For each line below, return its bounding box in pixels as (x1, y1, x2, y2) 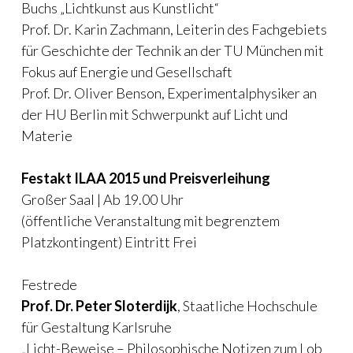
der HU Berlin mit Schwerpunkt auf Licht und (21, 106, 288, 124)
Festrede (21, 276, 77, 294)
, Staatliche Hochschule (177, 297, 318, 315)
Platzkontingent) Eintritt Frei (21, 233, 197, 251)
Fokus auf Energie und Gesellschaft (21, 63, 232, 81)
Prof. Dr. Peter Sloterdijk (21, 297, 177, 315)
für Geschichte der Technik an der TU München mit (21, 42, 324, 60)
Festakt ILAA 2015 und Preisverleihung (21, 169, 270, 188)
